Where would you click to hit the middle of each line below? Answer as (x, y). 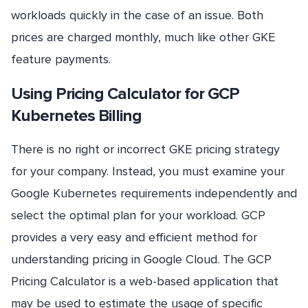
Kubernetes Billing (76, 115)
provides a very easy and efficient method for (134, 237)
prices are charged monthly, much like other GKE (143, 37)
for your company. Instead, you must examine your (148, 171)
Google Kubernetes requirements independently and (154, 193)
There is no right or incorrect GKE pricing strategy (145, 149)
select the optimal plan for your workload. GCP (138, 215)
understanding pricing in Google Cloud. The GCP (141, 259)
